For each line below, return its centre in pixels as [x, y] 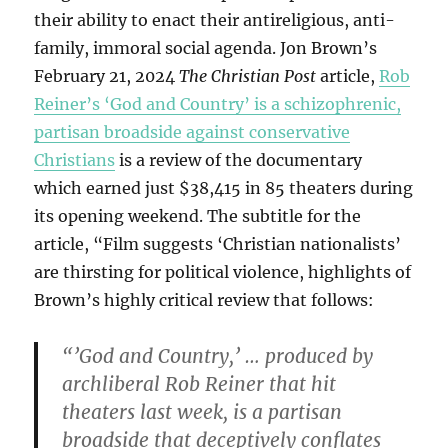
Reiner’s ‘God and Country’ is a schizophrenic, [218, 104]
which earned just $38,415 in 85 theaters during [224, 188]
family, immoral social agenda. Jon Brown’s [206, 48]
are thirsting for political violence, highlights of [223, 272]
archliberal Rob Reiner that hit [199, 384]
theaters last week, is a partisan [202, 412]
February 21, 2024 [107, 76]
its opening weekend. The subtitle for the [198, 216]
